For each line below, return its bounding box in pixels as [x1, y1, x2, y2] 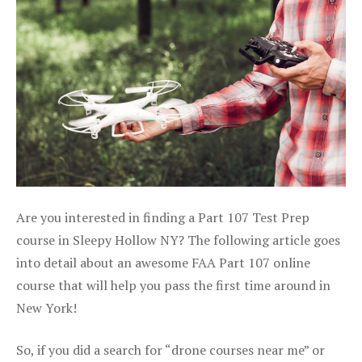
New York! [16, 298, 77, 317]
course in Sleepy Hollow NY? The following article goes [16, 230, 340, 249]
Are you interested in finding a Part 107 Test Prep [16, 208, 309, 226]
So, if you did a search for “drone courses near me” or [16, 340, 325, 359]
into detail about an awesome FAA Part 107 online [16, 253, 310, 271]
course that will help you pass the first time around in [16, 276, 330, 294]
